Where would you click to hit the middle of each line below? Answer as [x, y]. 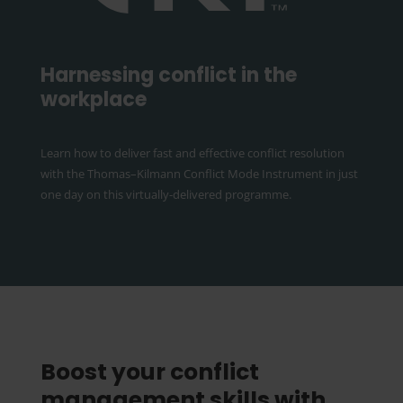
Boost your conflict [149, 372]
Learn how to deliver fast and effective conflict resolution [192, 153]
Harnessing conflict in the [168, 75]
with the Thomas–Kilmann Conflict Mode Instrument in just [199, 174]
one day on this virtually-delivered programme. [166, 194]
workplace [93, 99]
